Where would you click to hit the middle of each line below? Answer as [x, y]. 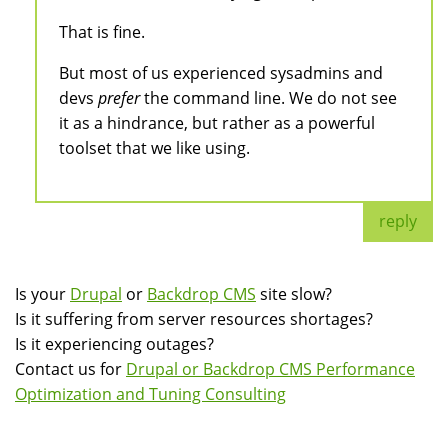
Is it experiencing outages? [114, 343]
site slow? [294, 293]
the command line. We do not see [268, 97]
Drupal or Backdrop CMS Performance [270, 368]
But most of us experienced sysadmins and [221, 72]
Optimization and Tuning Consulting [150, 393]
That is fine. [102, 31]
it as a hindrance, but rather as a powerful [217, 122]
